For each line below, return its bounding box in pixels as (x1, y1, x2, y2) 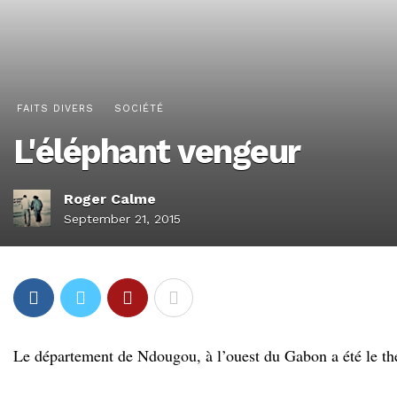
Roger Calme (64, 191, 156, 207)
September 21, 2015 (64, 212, 181, 226)
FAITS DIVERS (17, 103, 94, 114)
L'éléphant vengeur (13, 132, 300, 171)
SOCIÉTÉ (114, 103, 164, 114)
